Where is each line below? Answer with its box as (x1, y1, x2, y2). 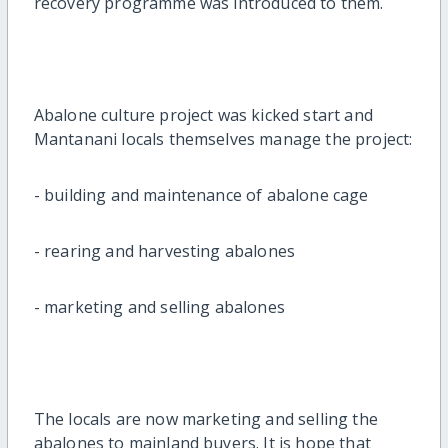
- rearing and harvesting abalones (33, 240, 296, 263)
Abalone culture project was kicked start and (33, 104, 373, 127)
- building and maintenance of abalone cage (33, 184, 369, 207)
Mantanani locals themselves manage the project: (33, 128, 413, 151)
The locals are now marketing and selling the (33, 408, 378, 431)
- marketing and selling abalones (33, 296, 285, 319)
